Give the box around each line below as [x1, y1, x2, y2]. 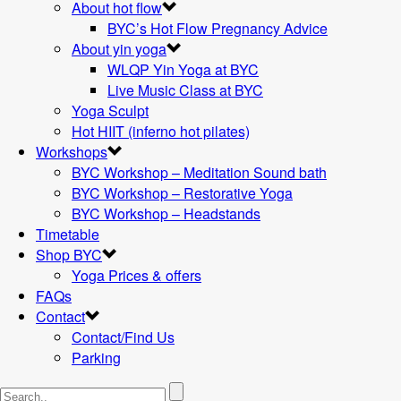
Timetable [36, 224, 99, 244]
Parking [72, 347, 121, 368]
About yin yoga [72, 38, 166, 59]
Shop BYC [36, 244, 102, 265]
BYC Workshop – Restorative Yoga [72, 183, 293, 203]
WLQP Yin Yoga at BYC [107, 59, 259, 80]
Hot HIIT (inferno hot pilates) [72, 121, 250, 141]
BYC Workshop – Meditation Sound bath [72, 162, 327, 183]
